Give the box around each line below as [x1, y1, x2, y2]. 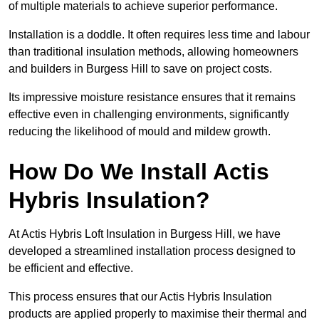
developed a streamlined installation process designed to [9, 245, 296, 258]
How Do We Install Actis [9, 159, 269, 185]
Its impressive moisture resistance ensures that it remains [9, 91, 296, 104]
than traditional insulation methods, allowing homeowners [9, 46, 298, 58]
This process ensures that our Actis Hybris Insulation [9, 291, 272, 303]
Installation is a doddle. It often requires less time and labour [9, 28, 310, 41]
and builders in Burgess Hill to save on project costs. [9, 63, 275, 75]
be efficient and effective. [9, 262, 136, 275]
